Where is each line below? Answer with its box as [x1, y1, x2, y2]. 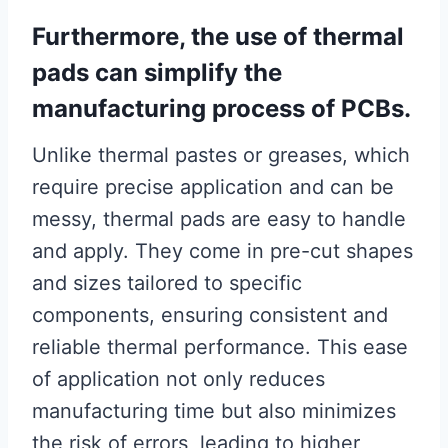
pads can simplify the [32, 58, 282, 88]
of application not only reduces [32, 367, 325, 392]
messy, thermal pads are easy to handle [32, 207, 406, 232]
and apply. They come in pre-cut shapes [32, 239, 413, 264]
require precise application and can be [32, 175, 394, 200]
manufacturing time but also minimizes [32, 399, 396, 424]
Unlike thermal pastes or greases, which [32, 143, 410, 168]
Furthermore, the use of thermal [32, 22, 404, 52]
